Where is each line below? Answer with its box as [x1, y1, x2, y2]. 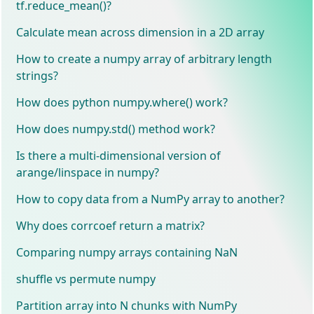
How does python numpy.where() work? [16, 94, 228, 110]
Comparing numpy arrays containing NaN [16, 244, 238, 260]
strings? [16, 67, 59, 83]
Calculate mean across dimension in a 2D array [16, 24, 265, 40]
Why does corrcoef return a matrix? [16, 217, 205, 233]
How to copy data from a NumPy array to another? [16, 191, 285, 207]
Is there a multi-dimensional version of [16, 147, 221, 163]
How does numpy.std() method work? [16, 121, 216, 137]
